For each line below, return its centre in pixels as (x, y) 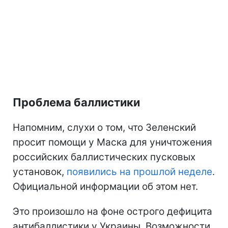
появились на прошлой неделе (138, 172)
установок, (38, 172)
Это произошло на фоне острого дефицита (112, 211)
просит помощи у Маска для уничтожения (112, 142)
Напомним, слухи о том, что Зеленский (104, 127)
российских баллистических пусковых (104, 157)
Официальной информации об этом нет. (105, 186)
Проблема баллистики (76, 102)
